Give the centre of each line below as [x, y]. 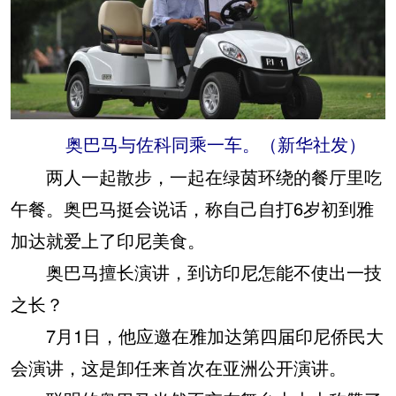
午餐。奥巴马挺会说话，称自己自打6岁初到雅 [192, 208]
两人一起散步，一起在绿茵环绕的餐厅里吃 [196, 176]
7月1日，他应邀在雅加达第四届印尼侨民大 [197, 335]
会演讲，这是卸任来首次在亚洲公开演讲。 [179, 367]
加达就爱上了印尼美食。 [108, 240]
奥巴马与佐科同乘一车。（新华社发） [198, 145]
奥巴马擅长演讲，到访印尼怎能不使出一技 [196, 271]
